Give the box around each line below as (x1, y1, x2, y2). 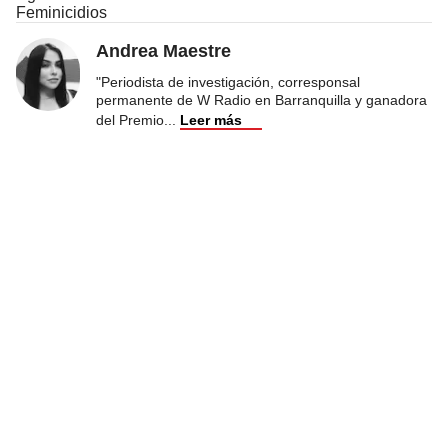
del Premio (96, 112, 164, 129)
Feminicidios (16, 4, 107, 22)
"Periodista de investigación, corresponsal (96, 74, 360, 91)
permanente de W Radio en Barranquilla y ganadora (96, 92, 427, 109)
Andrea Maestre (96, 41, 231, 62)
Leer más (180, 112, 242, 129)
